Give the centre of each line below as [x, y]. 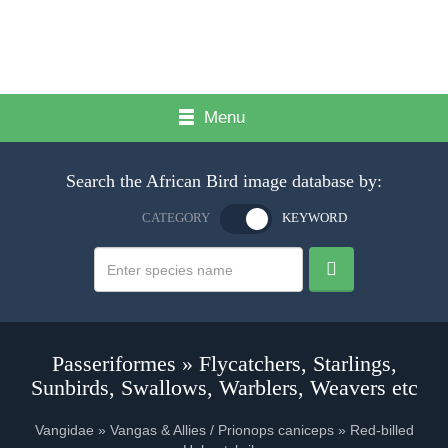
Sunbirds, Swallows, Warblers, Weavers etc [224, 387]
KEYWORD [314, 217]
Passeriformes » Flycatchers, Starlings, [224, 363]
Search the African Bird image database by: [224, 181]
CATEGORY [175, 217]
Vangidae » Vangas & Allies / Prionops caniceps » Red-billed [224, 430]
